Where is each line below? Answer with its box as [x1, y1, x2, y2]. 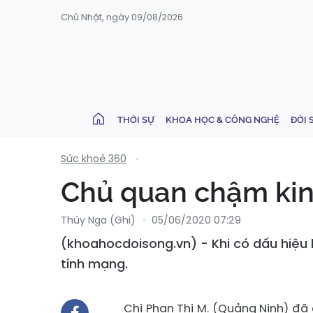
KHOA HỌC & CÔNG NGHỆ [166, 114, 279, 125]
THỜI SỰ [117, 114, 154, 125]
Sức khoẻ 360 [61, 152, 126, 166]
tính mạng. [61, 255, 128, 272]
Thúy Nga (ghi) [61, 213, 136, 227]
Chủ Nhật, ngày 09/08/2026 [61, 10, 183, 24]
